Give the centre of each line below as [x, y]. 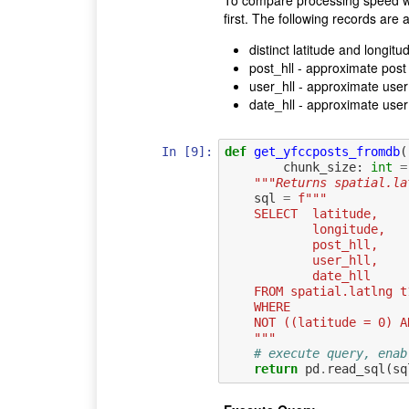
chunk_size [319, 168]
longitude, [348, 230]
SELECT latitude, [315, 214]
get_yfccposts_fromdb [326, 152]
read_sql [356, 369]
